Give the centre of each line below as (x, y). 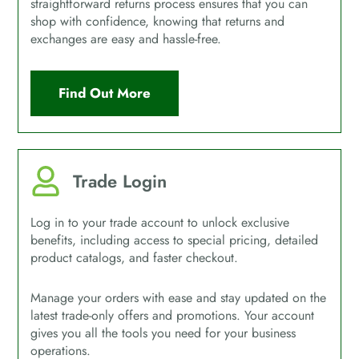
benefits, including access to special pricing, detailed (175, 240)
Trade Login (119, 182)
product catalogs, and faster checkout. (135, 258)
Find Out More (105, 93)
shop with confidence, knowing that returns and (158, 22)
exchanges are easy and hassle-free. (126, 39)
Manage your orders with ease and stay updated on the (179, 298)
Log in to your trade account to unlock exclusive (160, 223)
